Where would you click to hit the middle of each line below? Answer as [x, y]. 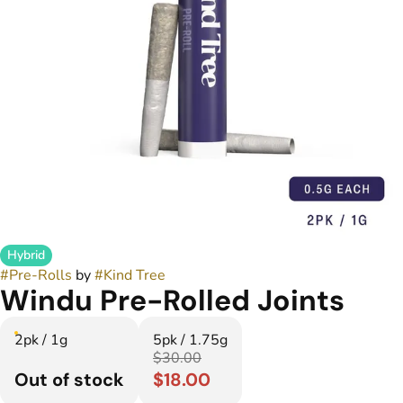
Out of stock [69, 380]
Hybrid [26, 255]
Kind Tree [134, 275]
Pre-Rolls [40, 275]
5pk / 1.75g [190, 340]
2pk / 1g [41, 340]
